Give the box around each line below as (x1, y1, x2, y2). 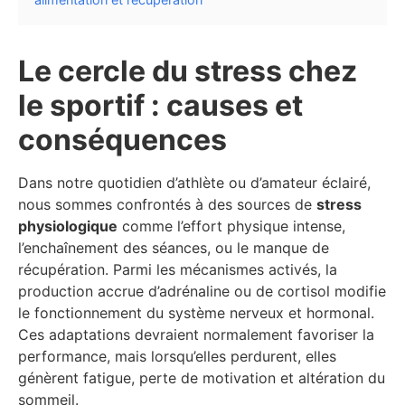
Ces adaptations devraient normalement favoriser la (18, 325, 374, 344)
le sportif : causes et (18, 88, 303, 124)
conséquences (18, 122, 227, 158)
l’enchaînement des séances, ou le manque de (18, 239, 329, 258)
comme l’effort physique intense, (118, 217, 345, 236)
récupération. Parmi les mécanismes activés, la (18, 260, 337, 279)
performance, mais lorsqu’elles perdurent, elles (18, 347, 336, 366)
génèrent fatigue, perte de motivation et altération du (18, 369, 385, 388)
